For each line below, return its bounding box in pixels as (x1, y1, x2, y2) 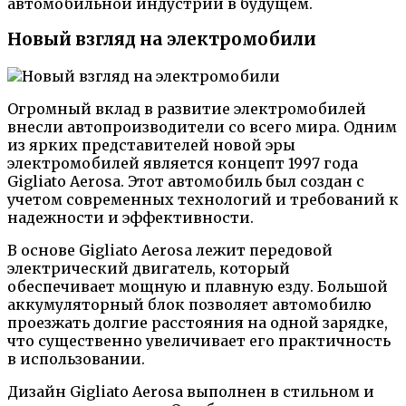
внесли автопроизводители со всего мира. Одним (7, 118, 397, 136)
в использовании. (7, 350, 145, 368)
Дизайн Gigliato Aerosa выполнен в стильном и (7, 382, 374, 401)
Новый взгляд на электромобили (7, 29, 316, 51)
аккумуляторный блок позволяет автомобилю (7, 295, 372, 314)
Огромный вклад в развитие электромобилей (7, 100, 366, 118)
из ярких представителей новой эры (7, 136, 295, 154)
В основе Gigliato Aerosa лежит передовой (7, 241, 333, 259)
